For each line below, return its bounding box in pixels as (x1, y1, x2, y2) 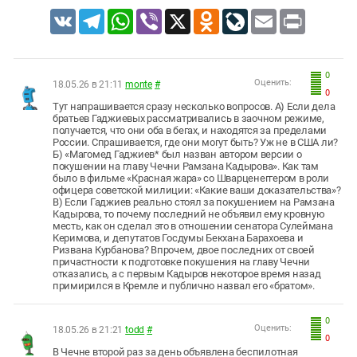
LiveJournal (247, 8, 306, 22)
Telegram (104, 8, 150, 22)
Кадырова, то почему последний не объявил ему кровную (53, 207, 325, 220)
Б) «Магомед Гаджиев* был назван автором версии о (53, 147, 302, 160)
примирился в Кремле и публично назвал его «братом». (53, 279, 317, 292)
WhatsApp (132, 8, 185, 22)
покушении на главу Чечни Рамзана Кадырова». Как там (53, 159, 319, 172)
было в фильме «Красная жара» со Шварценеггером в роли (53, 171, 330, 184)
